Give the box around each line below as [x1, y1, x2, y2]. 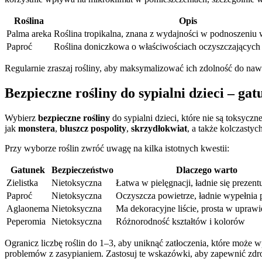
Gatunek [11, 165, 45, 175]
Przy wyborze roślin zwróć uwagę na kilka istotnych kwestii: [5, 143, 229, 154]
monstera [18, 123, 55, 134]
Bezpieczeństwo [51, 165, 113, 175]
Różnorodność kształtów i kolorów [116, 216, 245, 227]
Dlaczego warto [175, 165, 237, 175]
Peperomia [6, 216, 46, 227]
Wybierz [5, 113, 38, 123]
